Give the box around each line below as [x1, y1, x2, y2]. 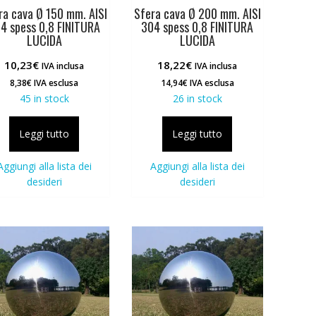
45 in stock [19, 91, 69, 105]
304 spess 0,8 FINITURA [141, 17, 254, 36]
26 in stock [172, 91, 222, 105]
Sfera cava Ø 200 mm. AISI [133, 4, 261, 23]
